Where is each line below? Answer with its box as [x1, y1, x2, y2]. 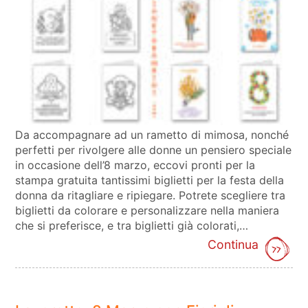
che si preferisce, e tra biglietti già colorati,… [15, 218, 249, 232]
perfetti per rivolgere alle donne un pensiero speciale [15, 142, 292, 157]
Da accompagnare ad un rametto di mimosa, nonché [15, 127, 289, 142]
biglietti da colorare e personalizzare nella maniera [15, 203, 280, 217]
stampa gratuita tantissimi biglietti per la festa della [15, 173, 285, 187]
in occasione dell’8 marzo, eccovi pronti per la [15, 157, 256, 172]
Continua [207, 236, 258, 252]
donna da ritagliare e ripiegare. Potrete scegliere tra [15, 188, 286, 202]
